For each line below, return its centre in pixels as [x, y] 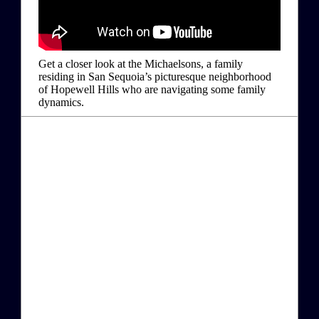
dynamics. [61, 102]
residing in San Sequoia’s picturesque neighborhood [155, 76]
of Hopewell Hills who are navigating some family [152, 89]
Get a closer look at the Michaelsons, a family [141, 63]
